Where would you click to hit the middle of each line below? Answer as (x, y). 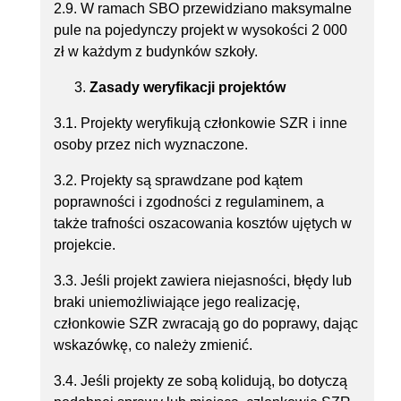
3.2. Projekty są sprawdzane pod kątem (178, 181)
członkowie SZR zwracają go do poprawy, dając (206, 324)
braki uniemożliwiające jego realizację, (177, 303)
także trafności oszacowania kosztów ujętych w (203, 224)
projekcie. (85, 245)
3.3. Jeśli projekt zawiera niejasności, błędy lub (203, 281)
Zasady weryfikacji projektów (188, 88)
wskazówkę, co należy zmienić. (153, 346)
